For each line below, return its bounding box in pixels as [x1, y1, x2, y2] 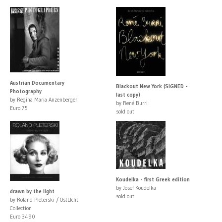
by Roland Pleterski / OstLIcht [10, 196, 78, 203]
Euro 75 [10, 104, 28, 111]
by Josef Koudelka [116, 184, 156, 191]
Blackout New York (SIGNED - [116, 82, 187, 90]
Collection [10, 204, 32, 212]
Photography [10, 87, 42, 95]
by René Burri [116, 99, 148, 107]
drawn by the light [10, 187, 55, 195]
